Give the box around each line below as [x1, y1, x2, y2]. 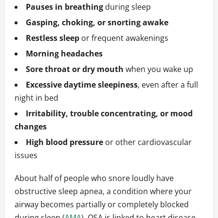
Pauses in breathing [26, 1, 103, 13]
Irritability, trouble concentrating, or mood [26, 108, 193, 119]
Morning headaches [26, 48, 103, 59]
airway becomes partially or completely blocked [15, 199, 189, 210]
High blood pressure [26, 137, 103, 148]
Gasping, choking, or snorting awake [26, 17, 168, 28]
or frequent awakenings [79, 33, 168, 44]
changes [15, 121, 47, 132]
